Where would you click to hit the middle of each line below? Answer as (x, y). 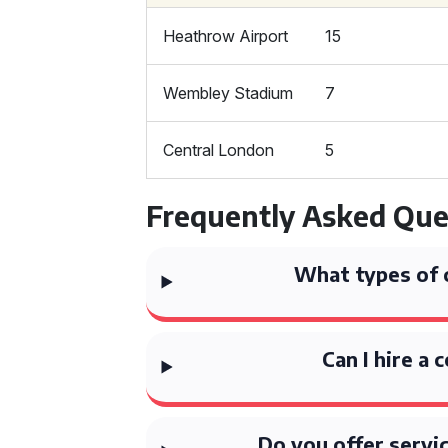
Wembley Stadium (228, 93)
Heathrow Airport (226, 36)
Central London (219, 150)
